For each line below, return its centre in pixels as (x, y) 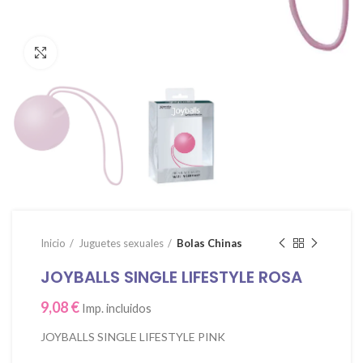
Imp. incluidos (117, 309)
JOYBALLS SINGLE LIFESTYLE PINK (133, 337)
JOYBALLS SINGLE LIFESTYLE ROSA (171, 278)
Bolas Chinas (209, 243)
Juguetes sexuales (121, 243)
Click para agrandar (106, 53)
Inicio (53, 243)
